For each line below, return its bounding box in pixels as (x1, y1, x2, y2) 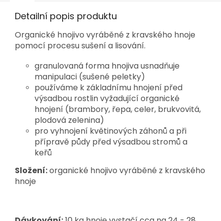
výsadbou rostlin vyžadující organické (35, 93, 180, 105)
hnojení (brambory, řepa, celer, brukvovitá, (35, 104, 201, 115)
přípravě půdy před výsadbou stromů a (35, 136, 187, 148)
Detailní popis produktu (15, 10, 117, 23)
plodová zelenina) (35, 114, 104, 126)
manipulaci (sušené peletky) (35, 71, 145, 83)
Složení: (15, 165, 47, 177)
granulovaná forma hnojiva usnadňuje (35, 60, 180, 72)
